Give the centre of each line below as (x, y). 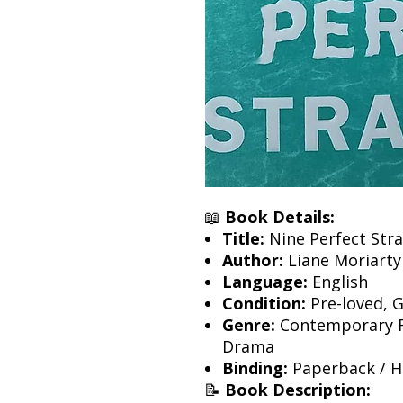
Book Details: (280, 216)
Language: (265, 281)
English (338, 281)
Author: (253, 260)
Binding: (255, 367)
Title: (243, 238)
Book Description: (298, 389)
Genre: (249, 324)
